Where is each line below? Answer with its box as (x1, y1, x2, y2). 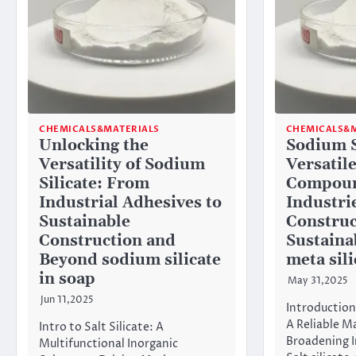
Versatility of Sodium (39, 154, 205, 175)
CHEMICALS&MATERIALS (39, 122, 160, 135)
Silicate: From (39, 173, 149, 194)
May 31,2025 (287, 274, 348, 288)
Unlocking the (39, 135, 149, 156)
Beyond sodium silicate (39, 250, 221, 270)
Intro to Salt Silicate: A (39, 319, 164, 336)
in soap (39, 269, 95, 289)
